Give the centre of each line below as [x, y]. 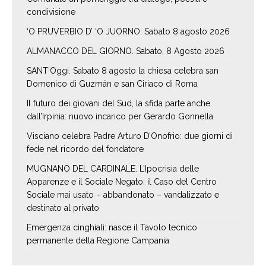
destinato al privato [63, 208]
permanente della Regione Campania [98, 241]
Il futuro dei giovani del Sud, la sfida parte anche [118, 104]
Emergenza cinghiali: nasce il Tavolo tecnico [112, 228]
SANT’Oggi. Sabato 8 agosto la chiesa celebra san [123, 71]
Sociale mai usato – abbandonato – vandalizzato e [123, 195]
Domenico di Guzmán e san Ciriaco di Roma [112, 84]
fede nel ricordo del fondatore [85, 149]
